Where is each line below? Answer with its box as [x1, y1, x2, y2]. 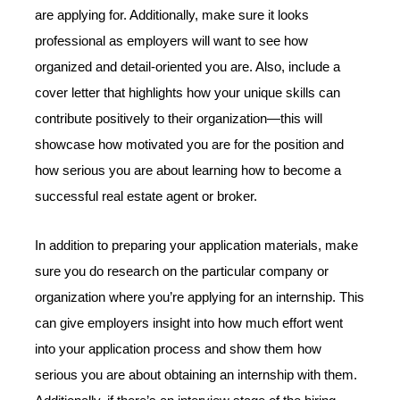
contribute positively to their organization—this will [35, 112, 323, 127]
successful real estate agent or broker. [35, 189, 258, 204]
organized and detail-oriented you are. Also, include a [35, 60, 341, 75]
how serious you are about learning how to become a [35, 163, 342, 179]
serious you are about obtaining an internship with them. [35, 367, 358, 382]
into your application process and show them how [35, 341, 322, 356]
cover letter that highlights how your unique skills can [35, 86, 341, 101]
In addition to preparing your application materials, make [35, 237, 359, 253]
